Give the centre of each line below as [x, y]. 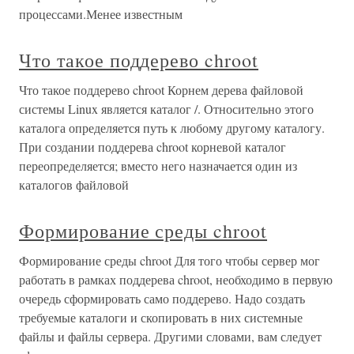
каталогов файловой [74, 185]
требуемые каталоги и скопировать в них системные [161, 317]
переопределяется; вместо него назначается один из [158, 166]
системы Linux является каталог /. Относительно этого [166, 109]
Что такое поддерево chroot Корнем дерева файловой [161, 90]
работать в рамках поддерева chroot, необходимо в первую [176, 279]
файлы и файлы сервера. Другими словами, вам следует [170, 336]
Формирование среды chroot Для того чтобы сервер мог [169, 260]
